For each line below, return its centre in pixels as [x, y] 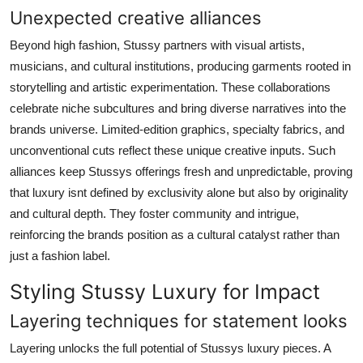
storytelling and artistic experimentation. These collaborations [170, 87]
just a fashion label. [60, 255]
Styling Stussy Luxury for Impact [165, 291]
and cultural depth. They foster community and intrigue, [154, 213]
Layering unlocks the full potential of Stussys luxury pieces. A [170, 348]
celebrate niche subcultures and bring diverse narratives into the [178, 108]
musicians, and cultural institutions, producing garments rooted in [180, 66]
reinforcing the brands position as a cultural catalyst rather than [175, 234]
